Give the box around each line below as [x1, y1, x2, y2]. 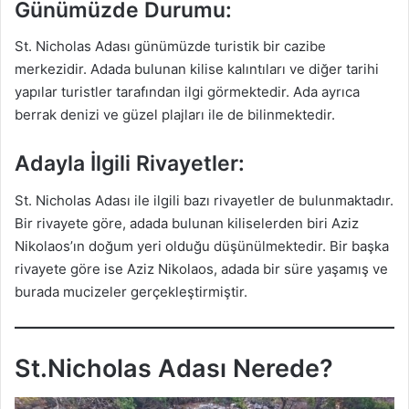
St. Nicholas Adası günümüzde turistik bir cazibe [15, 37, 326, 56]
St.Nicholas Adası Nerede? [15, 352, 333, 383]
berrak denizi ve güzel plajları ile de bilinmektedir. [15, 106, 335, 124]
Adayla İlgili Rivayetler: [15, 151, 245, 177]
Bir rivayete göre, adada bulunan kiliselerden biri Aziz [15, 214, 359, 232]
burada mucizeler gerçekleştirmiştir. [15, 282, 247, 300]
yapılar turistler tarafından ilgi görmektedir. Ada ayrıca [15, 83, 360, 101]
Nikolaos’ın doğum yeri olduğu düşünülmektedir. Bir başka [15, 236, 389, 255]
